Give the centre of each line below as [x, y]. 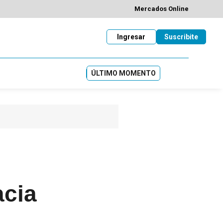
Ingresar [131, 37]
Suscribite [181, 37]
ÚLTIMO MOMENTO [123, 73]
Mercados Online [162, 9]
